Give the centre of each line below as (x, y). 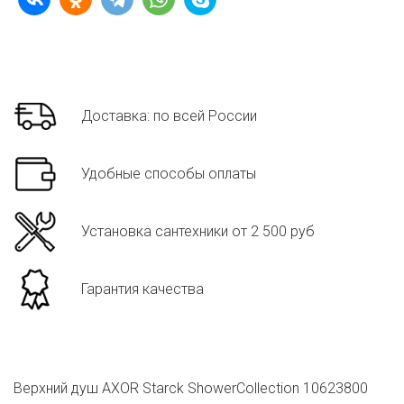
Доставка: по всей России (169, 116)
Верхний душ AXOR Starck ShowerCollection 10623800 (191, 389)
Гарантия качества (142, 289)
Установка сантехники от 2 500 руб (198, 232)
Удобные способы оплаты (169, 174)
